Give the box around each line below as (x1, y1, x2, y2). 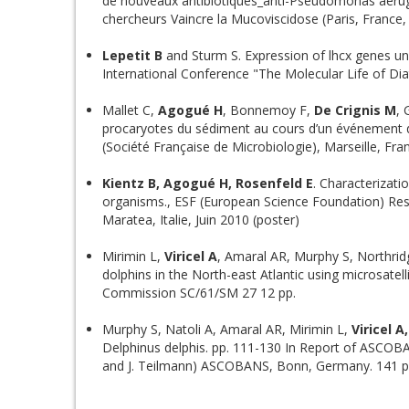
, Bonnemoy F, (223, 101, 314, 119)
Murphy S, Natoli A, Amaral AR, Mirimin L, (102, 320, 348, 338)
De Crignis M (314, 101, 396, 119)
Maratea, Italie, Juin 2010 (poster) (102, 211, 299, 228)
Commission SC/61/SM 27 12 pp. (102, 284, 296, 301)
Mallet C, (102, 101, 158, 119)
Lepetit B (102, 47, 163, 64)
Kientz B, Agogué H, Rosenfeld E (102, 174, 313, 192)
